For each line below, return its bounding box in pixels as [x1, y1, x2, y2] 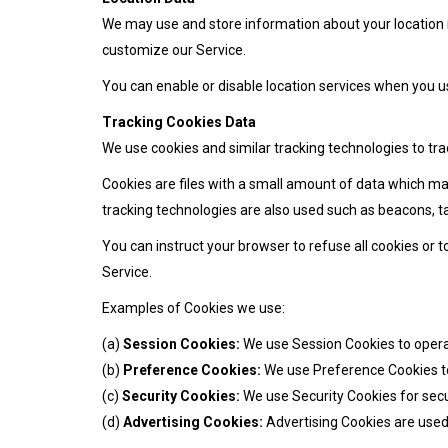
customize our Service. [102, 42, 246, 58]
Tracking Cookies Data [102, 114, 256, 130]
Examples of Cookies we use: [102, 300, 285, 316]
